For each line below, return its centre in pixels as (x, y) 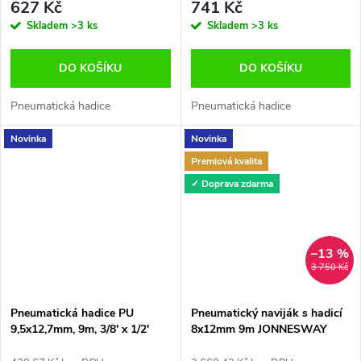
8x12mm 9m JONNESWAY (259, 330)
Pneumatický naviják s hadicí (266, 313)
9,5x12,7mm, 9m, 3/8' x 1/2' (80, 330)
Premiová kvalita (226, 161)
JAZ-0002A (219, 346)
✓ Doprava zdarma (232, 183)
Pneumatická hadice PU (72, 313)
